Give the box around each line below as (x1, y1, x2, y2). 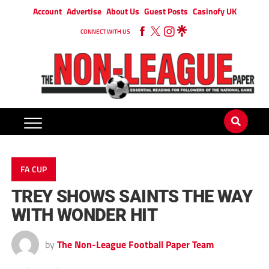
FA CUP (20, 163, 47, 177)
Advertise (66, 5, 101, 17)
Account (32, 5, 62, 17)
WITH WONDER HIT (11, 205, 158, 226)
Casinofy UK (192, 5, 237, 17)
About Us (106, 5, 139, 17)
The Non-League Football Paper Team (56, 237, 214, 252)
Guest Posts (144, 5, 188, 17)
